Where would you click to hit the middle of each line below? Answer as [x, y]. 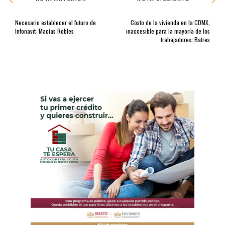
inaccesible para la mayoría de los [168, 31]
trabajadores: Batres [185, 39]
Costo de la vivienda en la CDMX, [170, 22]
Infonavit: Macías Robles [44, 31]
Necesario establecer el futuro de [55, 22]
